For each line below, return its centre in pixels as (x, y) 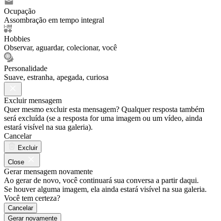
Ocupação (20, 11)
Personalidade (26, 68)
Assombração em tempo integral (54, 20)
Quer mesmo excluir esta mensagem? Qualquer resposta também (104, 109)
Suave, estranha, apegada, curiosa (56, 77)
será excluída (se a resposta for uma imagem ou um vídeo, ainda (103, 118)
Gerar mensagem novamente (48, 171)
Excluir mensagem (33, 100)
